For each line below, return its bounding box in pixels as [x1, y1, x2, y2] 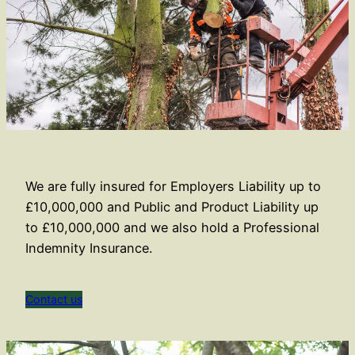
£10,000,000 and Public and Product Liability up [25, 198, 319, 215]
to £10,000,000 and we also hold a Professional [25, 219, 319, 235]
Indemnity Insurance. [25, 239, 152, 256]
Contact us [25, 292, 82, 306]
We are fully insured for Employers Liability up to [25, 177, 321, 194]
